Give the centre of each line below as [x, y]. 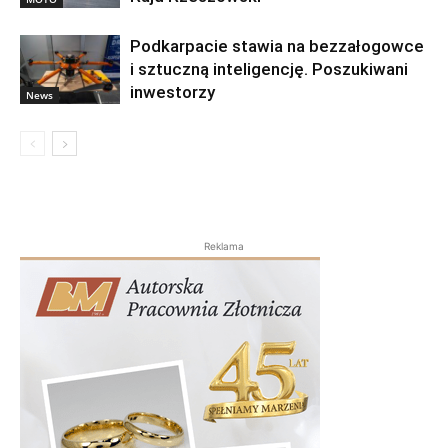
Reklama [224, 245]
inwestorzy [172, 91]
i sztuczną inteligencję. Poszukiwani [269, 68]
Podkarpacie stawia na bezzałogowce [277, 45]
